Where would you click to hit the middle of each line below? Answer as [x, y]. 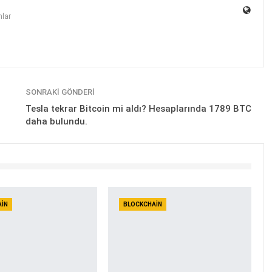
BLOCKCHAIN [142, 204]
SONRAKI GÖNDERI [61, 92]
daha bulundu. [56, 122]
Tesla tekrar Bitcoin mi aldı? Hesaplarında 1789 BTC [138, 109]
